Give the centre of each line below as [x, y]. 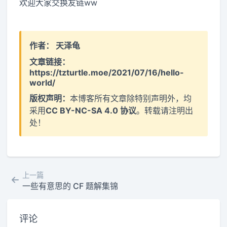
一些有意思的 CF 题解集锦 [70, 186]
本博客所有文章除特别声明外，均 [131, 98]
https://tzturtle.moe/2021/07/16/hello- [107, 72]
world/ [43, 82]
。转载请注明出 [165, 110]
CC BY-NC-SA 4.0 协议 [91, 110]
